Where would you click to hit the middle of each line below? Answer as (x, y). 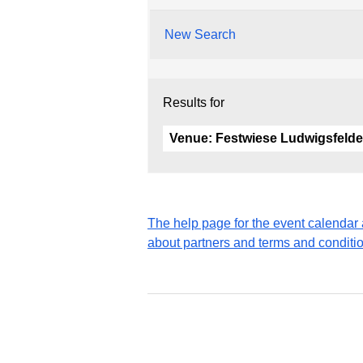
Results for (194, 102)
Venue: (192, 138)
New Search (200, 34)
